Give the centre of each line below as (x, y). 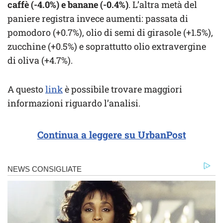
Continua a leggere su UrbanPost (111, 135)
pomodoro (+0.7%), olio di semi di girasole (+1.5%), (110, 33)
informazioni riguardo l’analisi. (74, 103)
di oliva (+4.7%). (40, 60)
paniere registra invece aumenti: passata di (98, 19)
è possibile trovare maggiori (122, 89)
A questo (26, 89)
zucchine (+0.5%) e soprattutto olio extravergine (107, 47)
